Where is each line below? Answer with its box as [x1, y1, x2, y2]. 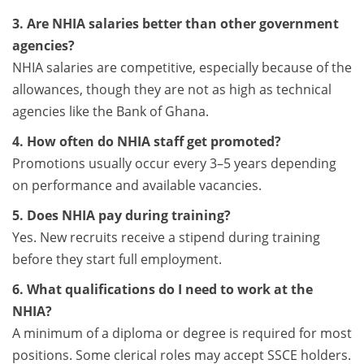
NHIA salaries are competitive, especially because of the [12, 58, 352, 76]
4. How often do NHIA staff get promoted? [12, 132, 281, 150]
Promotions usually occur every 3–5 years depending [12, 154, 336, 172]
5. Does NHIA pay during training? [12, 206, 231, 224]
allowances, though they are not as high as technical [12, 80, 331, 98]
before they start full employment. [12, 249, 222, 268]
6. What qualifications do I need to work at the [12, 279, 313, 298]
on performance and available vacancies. [12, 175, 262, 194]
